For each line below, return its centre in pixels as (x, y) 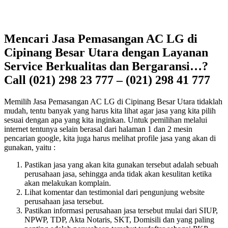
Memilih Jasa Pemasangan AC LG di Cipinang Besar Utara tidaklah (113, 101)
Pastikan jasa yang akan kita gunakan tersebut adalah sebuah (121, 164)
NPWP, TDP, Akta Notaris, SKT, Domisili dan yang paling (119, 219)
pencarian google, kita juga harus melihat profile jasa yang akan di (110, 138)
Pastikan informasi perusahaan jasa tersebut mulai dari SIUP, (121, 210)
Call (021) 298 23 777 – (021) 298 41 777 (107, 80)
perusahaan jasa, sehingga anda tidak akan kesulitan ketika (118, 174)
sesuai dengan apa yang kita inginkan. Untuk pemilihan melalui (106, 120)
